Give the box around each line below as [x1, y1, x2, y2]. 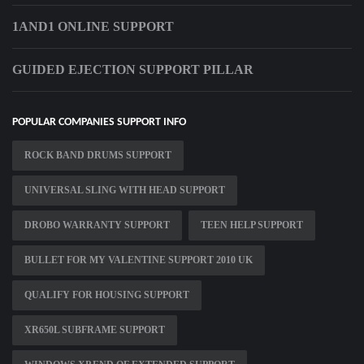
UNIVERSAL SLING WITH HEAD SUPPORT [24, 184, 225, 197]
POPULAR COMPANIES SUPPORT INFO [12, 116, 186, 129]
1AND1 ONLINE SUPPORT [12, 19, 174, 34]
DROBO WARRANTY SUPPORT [24, 219, 170, 232]
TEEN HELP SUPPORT [201, 219, 303, 232]
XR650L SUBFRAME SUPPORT [24, 324, 165, 336]
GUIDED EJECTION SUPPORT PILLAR [12, 63, 253, 77]
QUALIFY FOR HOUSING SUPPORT [24, 289, 189, 301]
